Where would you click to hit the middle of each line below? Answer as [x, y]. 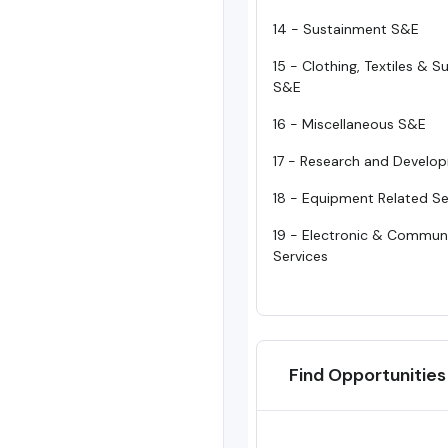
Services [300, 256]
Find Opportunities [367, 375]
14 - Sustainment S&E [346, 29]
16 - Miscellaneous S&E [349, 124]
